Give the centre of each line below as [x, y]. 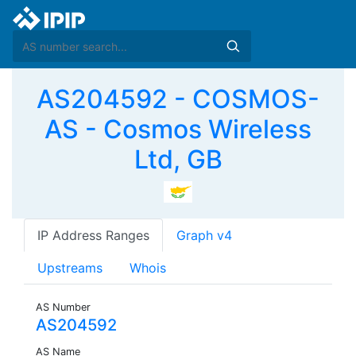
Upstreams [70, 268]
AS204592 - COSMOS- [178, 99]
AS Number [63, 308]
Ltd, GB [178, 159]
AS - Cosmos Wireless [178, 129]
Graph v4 [204, 236]
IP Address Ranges [93, 236]
